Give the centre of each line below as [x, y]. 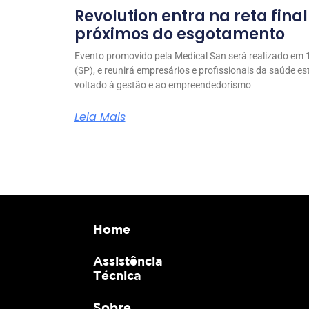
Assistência [128, 261]
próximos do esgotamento [179, 34]
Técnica [117, 275]
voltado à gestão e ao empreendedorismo [162, 84]
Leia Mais [100, 117]
